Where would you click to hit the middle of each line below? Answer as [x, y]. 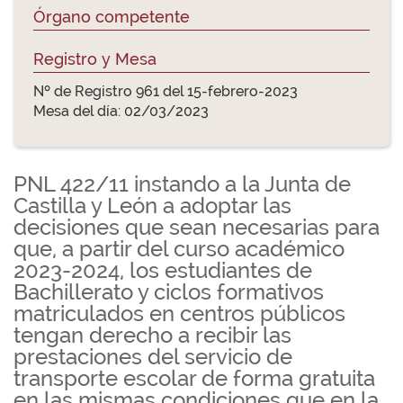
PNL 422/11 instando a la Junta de [182, 184]
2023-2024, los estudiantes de [163, 270]
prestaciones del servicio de [153, 357]
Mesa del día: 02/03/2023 [121, 111]
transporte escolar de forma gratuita [194, 378]
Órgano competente [112, 17]
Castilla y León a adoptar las [152, 206]
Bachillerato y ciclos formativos [169, 292]
